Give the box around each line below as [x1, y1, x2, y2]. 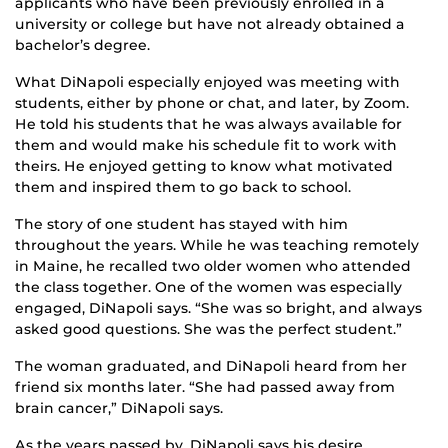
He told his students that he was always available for [15, 115, 402, 134]
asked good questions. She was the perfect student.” [15, 320, 402, 339]
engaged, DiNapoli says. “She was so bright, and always [15, 299, 422, 318]
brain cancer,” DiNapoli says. [15, 399, 223, 418]
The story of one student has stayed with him [15, 215, 348, 234]
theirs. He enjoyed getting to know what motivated [15, 157, 393, 176]
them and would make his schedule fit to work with [15, 136, 397, 155]
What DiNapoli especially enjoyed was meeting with [15, 73, 400, 92]
